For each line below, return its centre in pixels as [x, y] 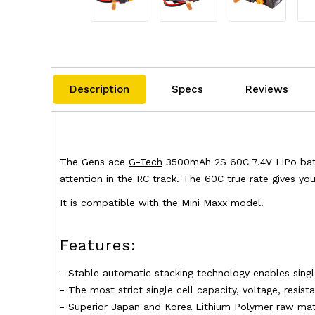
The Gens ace [94, 161]
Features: [98, 245]
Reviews [266, 89]
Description [99, 89]
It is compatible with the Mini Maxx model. [161, 202]
